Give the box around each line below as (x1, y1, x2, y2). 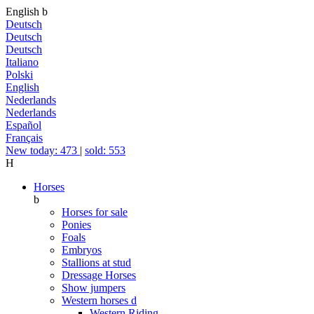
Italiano (6, 56, 39, 68)
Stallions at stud (62, 257, 131, 268)
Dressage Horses (62, 269, 136, 281)
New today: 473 (6, 144, 80, 156)
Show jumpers (62, 282, 125, 294)
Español (6, 119, 41, 131)
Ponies (62, 219, 91, 231)
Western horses (62, 294, 131, 306)
